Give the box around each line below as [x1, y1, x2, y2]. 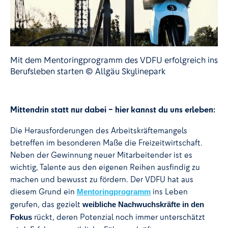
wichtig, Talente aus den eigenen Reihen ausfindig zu [10, 161, 200, 172]
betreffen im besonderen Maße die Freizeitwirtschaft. [10, 137, 203, 148]
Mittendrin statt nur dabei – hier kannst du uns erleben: [10, 103, 215, 115]
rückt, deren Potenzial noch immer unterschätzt [32, 211, 205, 222]
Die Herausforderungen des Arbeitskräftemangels [10, 125, 187, 135]
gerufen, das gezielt [10, 198, 82, 209]
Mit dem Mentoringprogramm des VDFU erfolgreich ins [10, 54, 218, 66]
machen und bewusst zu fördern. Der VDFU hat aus [10, 174, 193, 184]
